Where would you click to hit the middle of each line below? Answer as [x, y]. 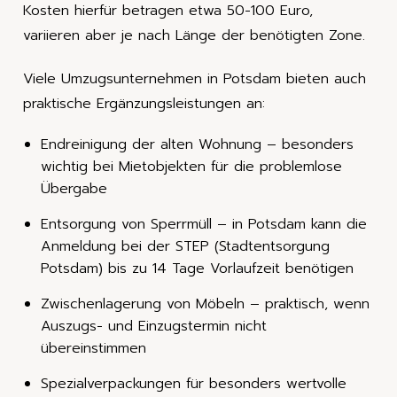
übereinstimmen [93, 349]
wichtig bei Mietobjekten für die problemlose [191, 167]
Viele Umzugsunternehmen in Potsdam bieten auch [195, 78]
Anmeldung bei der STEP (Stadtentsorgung [185, 247]
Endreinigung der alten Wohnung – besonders [197, 145]
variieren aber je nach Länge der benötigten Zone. [194, 35]
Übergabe [74, 189]
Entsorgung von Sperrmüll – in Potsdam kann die [204, 225]
